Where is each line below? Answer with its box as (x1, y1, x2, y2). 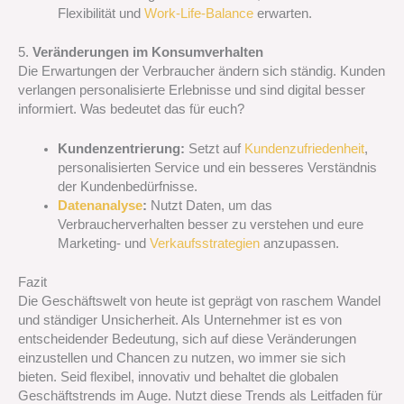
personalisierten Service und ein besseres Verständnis (57, 161, 377, 176)
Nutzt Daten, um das (146, 198, 272, 214)
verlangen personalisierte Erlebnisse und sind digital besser (18, 82, 365, 97)
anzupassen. (259, 236, 339, 252)
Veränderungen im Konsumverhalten (32, 44, 263, 60)
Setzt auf (184, 142, 244, 157)
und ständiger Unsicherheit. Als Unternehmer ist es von (18, 313, 342, 327)
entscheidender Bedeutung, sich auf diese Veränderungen (18, 332, 356, 346)
